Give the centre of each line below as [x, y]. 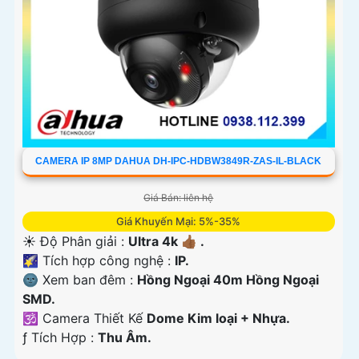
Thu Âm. [125, 338]
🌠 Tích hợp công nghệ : [99, 261]
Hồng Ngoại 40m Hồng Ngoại [228, 280]
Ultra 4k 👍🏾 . [166, 242]
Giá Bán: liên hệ [179, 198]
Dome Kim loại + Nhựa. [218, 319]
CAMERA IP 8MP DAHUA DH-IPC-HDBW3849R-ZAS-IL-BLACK [179, 161]
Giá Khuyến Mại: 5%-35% [179, 222]
